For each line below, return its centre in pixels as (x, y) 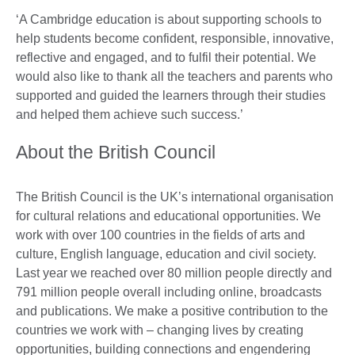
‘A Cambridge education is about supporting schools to (169, 19)
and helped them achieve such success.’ (130, 114)
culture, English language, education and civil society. (166, 254)
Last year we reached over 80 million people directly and (174, 273)
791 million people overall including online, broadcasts (169, 292)
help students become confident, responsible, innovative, (175, 38)
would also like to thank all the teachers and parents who (174, 76)
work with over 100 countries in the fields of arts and (160, 235)
